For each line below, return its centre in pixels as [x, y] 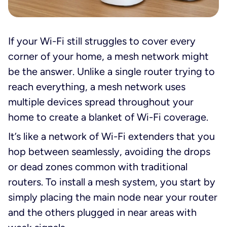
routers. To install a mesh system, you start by [112, 182]
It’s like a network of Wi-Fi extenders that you [111, 136]
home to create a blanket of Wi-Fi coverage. [108, 117]
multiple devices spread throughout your [101, 102]
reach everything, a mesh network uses [97, 86]
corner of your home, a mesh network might [108, 56]
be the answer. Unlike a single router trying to [111, 71]
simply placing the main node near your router [113, 197]
